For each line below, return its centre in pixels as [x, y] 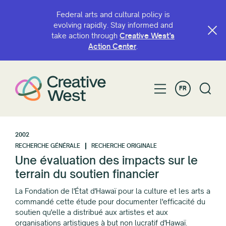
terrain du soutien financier [87, 174]
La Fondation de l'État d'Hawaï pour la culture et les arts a [113, 191]
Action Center [112, 46]
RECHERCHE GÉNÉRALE [48, 146]
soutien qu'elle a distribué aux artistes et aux [92, 212]
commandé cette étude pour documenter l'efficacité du [110, 202]
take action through [86, 36]
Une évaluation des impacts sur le [106, 161]
